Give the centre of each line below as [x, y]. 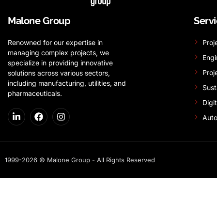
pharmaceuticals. [35, 93]
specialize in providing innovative [60, 63]
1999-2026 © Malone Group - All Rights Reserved [80, 160]
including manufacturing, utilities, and [67, 83]
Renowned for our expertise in [55, 43]
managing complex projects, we [58, 53]
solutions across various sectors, [59, 73]
